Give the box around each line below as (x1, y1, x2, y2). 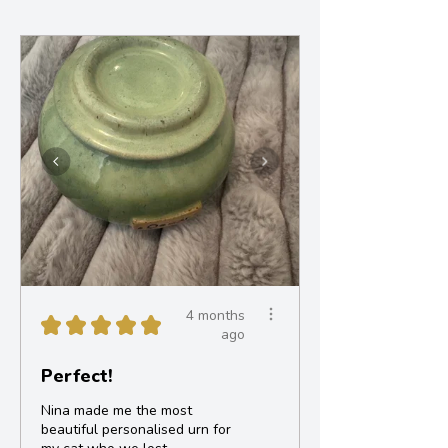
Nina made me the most (41, 401, 192, 421)
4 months (186, 306, 245, 326)
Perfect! (41, 364, 113, 389)
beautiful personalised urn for (41, 420, 231, 440)
